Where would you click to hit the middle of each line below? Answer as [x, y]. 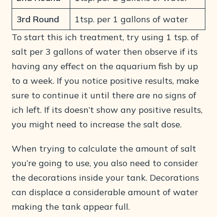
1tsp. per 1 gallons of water [131, 19]
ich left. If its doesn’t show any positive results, [107, 110]
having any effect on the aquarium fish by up [105, 66]
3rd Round [38, 19]
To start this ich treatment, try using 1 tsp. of [105, 37]
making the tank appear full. [71, 207]
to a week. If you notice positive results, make [105, 81]
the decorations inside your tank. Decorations [105, 178]
